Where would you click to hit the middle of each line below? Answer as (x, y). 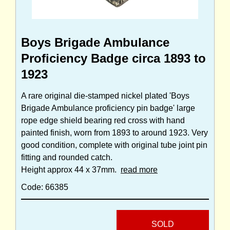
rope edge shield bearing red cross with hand (103, 121)
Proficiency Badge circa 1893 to (113, 59)
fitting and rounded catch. (67, 158)
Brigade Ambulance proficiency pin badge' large (108, 108)
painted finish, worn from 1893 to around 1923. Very (114, 133)
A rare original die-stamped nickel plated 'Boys (105, 96)
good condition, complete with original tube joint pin (114, 145)
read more (139, 170)
